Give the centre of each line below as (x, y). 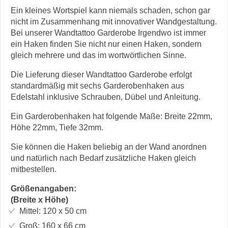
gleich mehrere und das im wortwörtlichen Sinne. (98, 55)
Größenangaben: (44, 188)
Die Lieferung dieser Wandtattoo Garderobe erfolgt (101, 74)
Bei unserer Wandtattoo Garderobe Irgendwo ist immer (108, 33)
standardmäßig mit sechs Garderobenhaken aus (97, 85)
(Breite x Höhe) (39, 199)
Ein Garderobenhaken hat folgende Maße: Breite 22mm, (111, 116)
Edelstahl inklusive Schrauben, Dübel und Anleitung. (106, 97)
